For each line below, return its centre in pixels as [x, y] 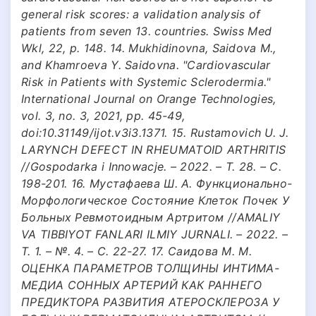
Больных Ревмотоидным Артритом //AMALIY [151, 217]
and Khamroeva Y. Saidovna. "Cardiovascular [146, 65]
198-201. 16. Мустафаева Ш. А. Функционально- [157, 183]
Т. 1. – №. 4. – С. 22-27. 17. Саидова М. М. [136, 251]
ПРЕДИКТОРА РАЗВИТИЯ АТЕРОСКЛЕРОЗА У [151, 302]
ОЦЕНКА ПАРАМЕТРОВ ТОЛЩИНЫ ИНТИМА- [150, 268]
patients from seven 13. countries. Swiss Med [147, 31]
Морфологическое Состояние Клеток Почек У [155, 200]
